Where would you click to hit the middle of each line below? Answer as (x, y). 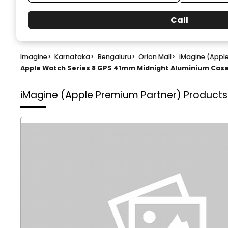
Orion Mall (155, 57)
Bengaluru (114, 57)
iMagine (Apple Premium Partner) (102, 95)
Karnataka (73, 57)
